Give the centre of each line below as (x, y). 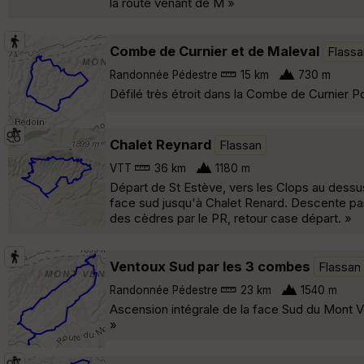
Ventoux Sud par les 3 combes (210, 266)
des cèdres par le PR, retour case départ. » (231, 218)
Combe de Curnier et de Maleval (214, 51)
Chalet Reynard (160, 144)
